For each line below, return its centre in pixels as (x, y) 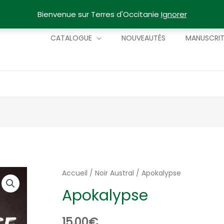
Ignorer (174, 14)
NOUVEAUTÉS (143, 38)
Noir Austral (115, 173)
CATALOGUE (71, 38)
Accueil (75, 173)
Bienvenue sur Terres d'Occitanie (99, 14)
